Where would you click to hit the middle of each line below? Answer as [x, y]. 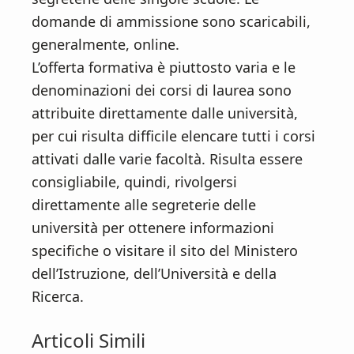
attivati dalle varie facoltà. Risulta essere [167, 159]
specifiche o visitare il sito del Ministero [165, 251]
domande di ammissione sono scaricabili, [171, 22]
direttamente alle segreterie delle [144, 205]
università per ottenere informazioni [153, 228]
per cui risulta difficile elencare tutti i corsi [173, 136]
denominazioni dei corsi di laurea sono [162, 90]
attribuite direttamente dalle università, [165, 113]
